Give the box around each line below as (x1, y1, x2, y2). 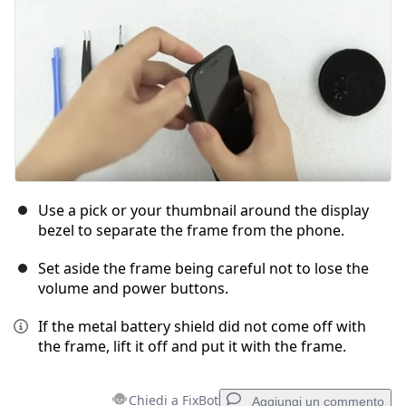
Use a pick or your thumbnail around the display (38, 200, 369, 221)
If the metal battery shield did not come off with (38, 316, 366, 337)
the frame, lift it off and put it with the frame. (38, 336, 346, 357)
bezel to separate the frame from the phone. (38, 220, 344, 241)
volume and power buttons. (38, 278, 228, 299)
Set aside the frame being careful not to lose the (38, 258, 369, 279)
